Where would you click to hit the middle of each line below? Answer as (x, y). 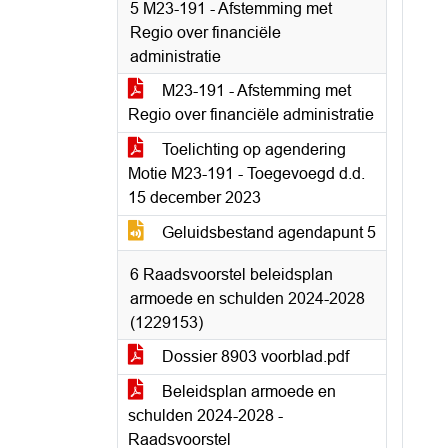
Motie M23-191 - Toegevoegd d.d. (246, 173)
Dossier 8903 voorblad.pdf (253, 356)
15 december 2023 (194, 197)
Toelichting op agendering (252, 149)
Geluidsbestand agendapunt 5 (267, 232)
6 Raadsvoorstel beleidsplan (231, 274)
